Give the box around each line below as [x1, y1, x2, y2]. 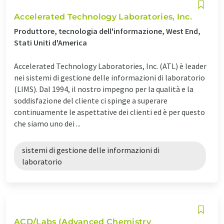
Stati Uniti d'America [14, 37, 87, 47]
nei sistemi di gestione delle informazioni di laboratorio [14, 72, 205, 82]
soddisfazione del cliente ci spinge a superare [14, 95, 167, 105]
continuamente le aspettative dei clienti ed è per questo [14, 106, 205, 117]
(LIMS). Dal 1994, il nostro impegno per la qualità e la [14, 83, 193, 94]
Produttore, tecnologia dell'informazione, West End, [14, 25, 200, 36]
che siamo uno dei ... [14, 118, 80, 128]
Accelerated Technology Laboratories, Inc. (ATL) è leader [14, 60, 206, 71]
